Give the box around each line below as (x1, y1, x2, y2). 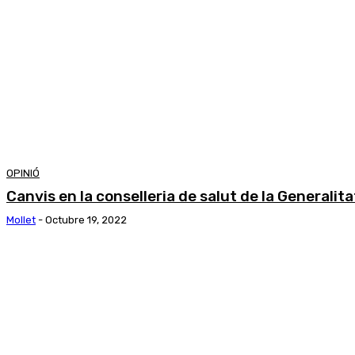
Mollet (6, 213, 36, 226)
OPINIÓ (6, 166, 40, 179)
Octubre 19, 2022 (45, 213, 127, 226)
